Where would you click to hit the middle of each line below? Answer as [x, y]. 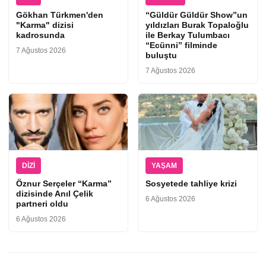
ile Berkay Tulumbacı [188, 35]
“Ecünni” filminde [181, 45]
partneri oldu [42, 203]
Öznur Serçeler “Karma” [64, 183]
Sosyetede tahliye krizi [191, 183]
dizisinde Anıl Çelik [55, 193]
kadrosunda [40, 35]
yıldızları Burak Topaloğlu [197, 25]
